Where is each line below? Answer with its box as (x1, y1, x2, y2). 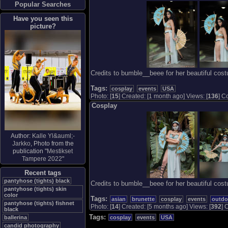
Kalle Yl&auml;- (32, 132, 75, 139)
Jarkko (12, 140, 31, 147)
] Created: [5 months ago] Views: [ (119, 203, 211, 210)
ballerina (4, 214, 27, 220)
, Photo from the (30, 140, 74, 147)
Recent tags (24, 169, 61, 177)
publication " (13, 148, 47, 155)
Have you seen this (13, 15, 73, 22)
